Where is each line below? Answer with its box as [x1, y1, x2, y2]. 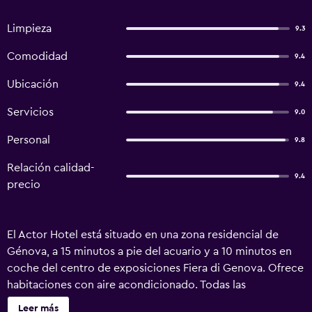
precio [7, 179, 40, 190]
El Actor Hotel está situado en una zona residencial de [7, 229, 279, 240]
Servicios [7, 107, 54, 118]
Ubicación [7, 79, 58, 90]
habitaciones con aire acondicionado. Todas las [7, 279, 246, 290]
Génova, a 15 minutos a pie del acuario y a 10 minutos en [7, 246, 292, 257]
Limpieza [7, 23, 52, 34]
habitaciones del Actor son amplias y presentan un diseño [7, 296, 299, 307]
